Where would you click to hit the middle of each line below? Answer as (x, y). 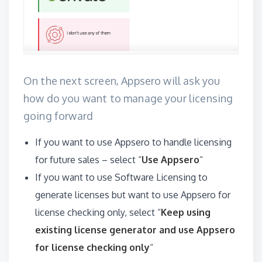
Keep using (186, 213)
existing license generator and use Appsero (135, 230)
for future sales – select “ (88, 160)
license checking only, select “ (98, 213)
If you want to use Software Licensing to (121, 177)
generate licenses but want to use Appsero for (133, 195)
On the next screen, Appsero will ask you (122, 81)
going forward (58, 116)
